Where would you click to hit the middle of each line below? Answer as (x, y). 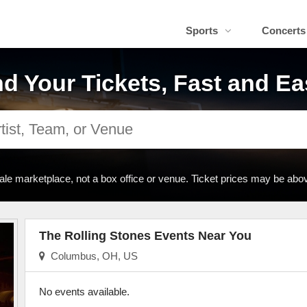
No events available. (84, 292)
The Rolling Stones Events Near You (145, 236)
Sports (201, 30)
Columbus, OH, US (91, 256)
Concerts (284, 30)
